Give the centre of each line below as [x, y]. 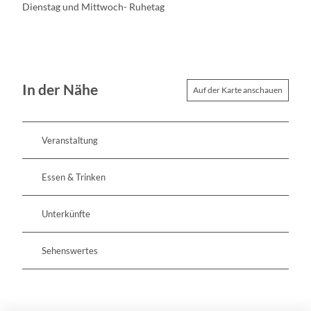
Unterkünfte [66, 213]
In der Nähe [60, 90]
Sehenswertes [70, 250]
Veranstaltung [70, 140]
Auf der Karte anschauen [238, 90]
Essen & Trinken [74, 177]
